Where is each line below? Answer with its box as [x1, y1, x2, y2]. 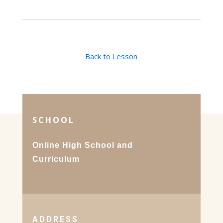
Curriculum [32, 155, 80, 163]
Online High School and [32, 141, 133, 149]
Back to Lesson [85, 51, 138, 61]
